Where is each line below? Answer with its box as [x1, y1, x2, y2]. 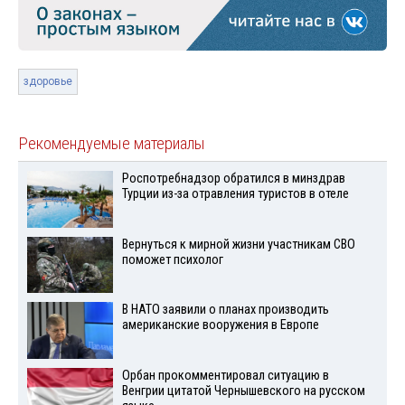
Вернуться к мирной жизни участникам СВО [121, 236, 355, 252]
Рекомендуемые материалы [18, 133, 205, 154]
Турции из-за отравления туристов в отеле [121, 185, 349, 202]
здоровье [24, 74, 72, 88]
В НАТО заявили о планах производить [121, 302, 329, 318]
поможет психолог [121, 251, 223, 268]
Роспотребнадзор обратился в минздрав [121, 170, 345, 186]
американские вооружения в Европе [121, 317, 319, 334]
